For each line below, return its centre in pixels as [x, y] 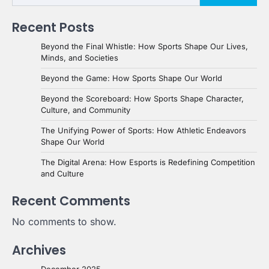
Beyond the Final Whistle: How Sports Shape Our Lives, [144, 46]
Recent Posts [53, 27]
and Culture [62, 174]
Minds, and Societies [80, 58]
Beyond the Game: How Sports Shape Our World [131, 78]
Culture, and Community [86, 110]
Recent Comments [71, 201]
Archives [39, 250]
